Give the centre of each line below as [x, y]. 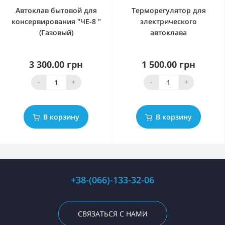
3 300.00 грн [56, 64]
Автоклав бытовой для [56, 10]
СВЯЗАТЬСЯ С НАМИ [113, 213]
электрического [168, 21]
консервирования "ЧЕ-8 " [56, 21]
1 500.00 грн [168, 64]
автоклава [168, 32]
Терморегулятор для [168, 10]
